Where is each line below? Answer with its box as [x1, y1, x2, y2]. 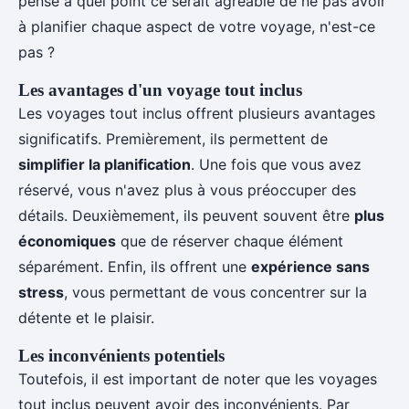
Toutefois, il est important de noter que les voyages [18, 370, 377, 388]
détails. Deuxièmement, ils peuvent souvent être [18, 206, 354, 225]
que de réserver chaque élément [116, 232, 343, 250]
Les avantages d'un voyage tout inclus [18, 80, 302, 100]
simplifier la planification [18, 155, 191, 173]
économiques [18, 232, 116, 250]
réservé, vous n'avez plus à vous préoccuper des [18, 181, 356, 199]
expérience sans [251, 257, 370, 276]
